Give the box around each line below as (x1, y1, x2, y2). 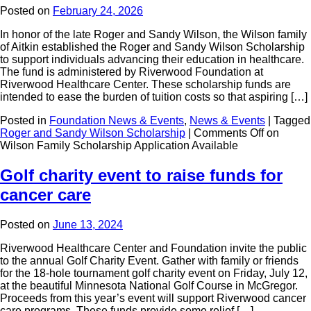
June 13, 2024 (53, 219, 123, 231)
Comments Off (194, 127, 264, 140)
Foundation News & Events (49, 115, 184, 127)
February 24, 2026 (53, 5, 143, 17)
